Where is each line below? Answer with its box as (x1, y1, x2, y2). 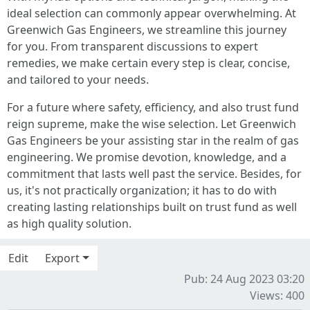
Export (45, 250, 80, 266)
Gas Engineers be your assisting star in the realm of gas (7, 133, 299, 149)
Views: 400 (250, 288, 304, 304)
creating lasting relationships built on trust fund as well (7, 199, 297, 215)
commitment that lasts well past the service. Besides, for (7, 166, 302, 182)
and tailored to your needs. (7, 72, 149, 88)
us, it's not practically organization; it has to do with (7, 183, 277, 199)
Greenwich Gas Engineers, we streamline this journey (7, 22, 286, 38)
